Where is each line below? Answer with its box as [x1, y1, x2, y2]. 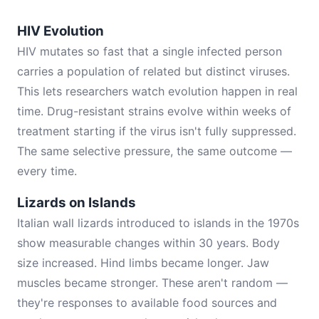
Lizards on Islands [17, 194, 136, 211]
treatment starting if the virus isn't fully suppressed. [17, 124, 296, 138]
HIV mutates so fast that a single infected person [17, 44, 282, 58]
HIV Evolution [17, 23, 104, 39]
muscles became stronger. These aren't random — [17, 276, 288, 290]
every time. [17, 164, 77, 178]
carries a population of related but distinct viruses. [17, 64, 290, 78]
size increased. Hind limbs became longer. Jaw [17, 256, 269, 270]
